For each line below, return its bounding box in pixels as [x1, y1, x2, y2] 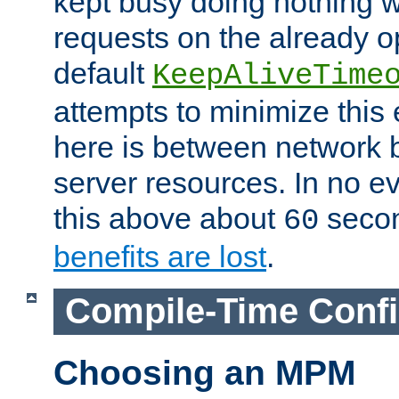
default [53, 56, 152, 91]
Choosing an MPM [53, 353, 355, 392]
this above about [53, 201, 283, 236]
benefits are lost [53, 240, 266, 274]
